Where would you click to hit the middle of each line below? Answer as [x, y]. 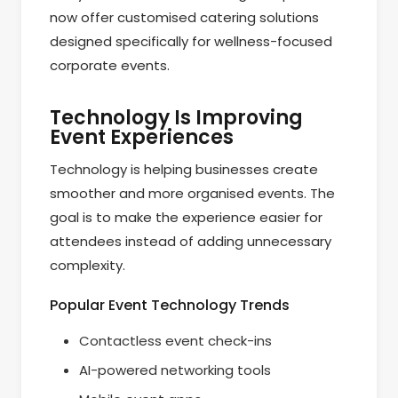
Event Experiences [142, 137]
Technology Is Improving [176, 117]
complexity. [88, 265]
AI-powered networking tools [175, 370]
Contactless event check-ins [176, 341]
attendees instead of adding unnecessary [191, 241]
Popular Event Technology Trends [170, 306]
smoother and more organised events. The [192, 193]
